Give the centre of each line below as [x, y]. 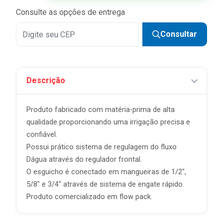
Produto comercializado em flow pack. [89, 197]
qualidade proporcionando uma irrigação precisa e [108, 122]
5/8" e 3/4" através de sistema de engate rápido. [105, 184]
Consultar [179, 34]
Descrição [46, 80]
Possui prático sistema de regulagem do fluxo [102, 147]
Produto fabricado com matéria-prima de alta [101, 110]
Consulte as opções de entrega [70, 12]
